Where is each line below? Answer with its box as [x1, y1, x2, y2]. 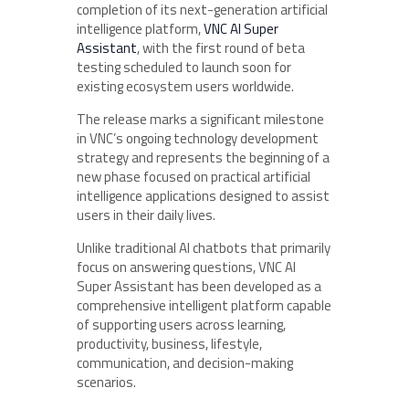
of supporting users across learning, [77, 314, 286, 335]
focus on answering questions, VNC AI [77, 257, 296, 278]
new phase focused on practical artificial [77, 166, 310, 187]
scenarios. [77, 372, 136, 393]
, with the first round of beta [137, 37, 305, 58]
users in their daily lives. [77, 204, 215, 225]
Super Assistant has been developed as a [77, 276, 321, 297]
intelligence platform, [77, 18, 204, 39]
